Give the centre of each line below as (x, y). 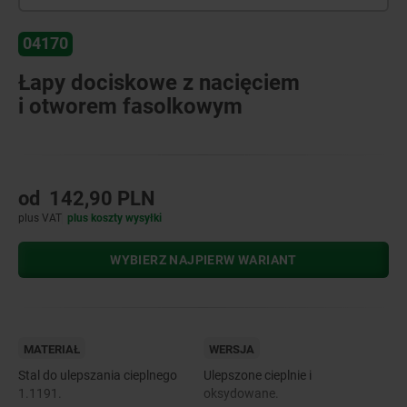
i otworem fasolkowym (130, 106)
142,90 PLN (102, 198)
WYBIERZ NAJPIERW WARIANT (203, 259)
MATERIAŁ (52, 349)
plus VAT (40, 218)
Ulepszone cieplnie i (258, 375)
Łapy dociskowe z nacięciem (159, 82)
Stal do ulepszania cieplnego (98, 375)
